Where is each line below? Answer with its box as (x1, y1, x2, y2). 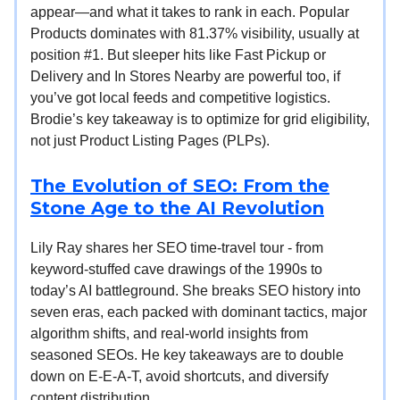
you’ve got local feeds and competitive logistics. (30, 89, 330, 105)
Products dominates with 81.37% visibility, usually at (30, 25, 359, 41)
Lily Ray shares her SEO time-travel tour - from (30, 239, 323, 255)
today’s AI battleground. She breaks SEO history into (30, 282, 361, 298)
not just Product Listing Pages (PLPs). (30, 132, 270, 148)
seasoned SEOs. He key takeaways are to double (30, 346, 344, 362)
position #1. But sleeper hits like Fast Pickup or (30, 46, 326, 62)
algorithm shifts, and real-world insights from (30, 325, 308, 341)
